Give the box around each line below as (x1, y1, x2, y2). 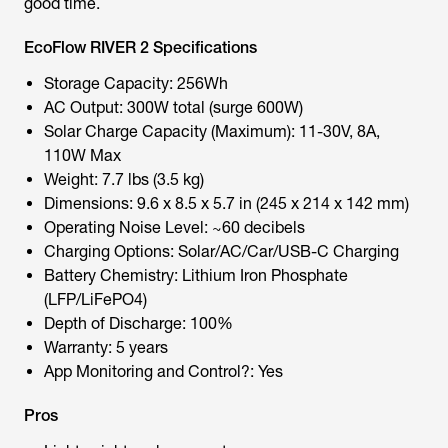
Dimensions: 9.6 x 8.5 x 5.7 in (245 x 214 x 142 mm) (44, 194, 409, 213)
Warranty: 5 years (44, 338, 168, 357)
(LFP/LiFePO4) (44, 290, 147, 309)
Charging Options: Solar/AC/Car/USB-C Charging (44, 242, 399, 261)
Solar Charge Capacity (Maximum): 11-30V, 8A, (44, 122, 380, 141)
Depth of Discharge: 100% (44, 314, 233, 333)
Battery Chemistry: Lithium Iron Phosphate (44, 266, 348, 285)
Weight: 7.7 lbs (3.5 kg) (44, 170, 204, 189)
